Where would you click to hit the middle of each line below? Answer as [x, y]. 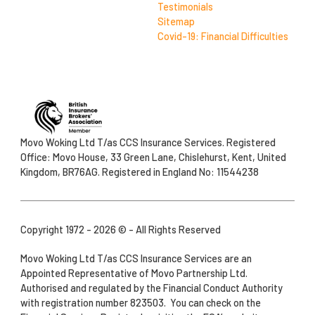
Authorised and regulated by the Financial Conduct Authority [151, 288]
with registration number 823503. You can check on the [140, 302]
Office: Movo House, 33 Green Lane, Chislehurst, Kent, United [153, 157]
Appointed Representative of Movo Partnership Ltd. [135, 273]
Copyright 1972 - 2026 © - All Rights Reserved [120, 229]
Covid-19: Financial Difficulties [223, 36]
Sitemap [176, 21]
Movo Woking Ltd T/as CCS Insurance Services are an [136, 258]
